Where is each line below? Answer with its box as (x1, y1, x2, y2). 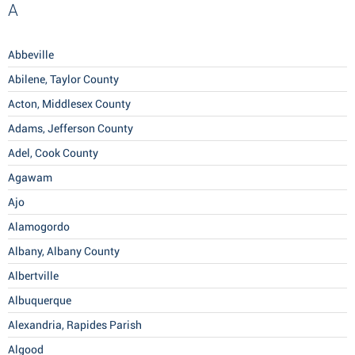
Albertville (8, 269, 59, 283)
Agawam (8, 171, 52, 185)
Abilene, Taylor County (8, 73, 119, 86)
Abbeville (8, 48, 54, 62)
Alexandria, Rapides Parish (8, 319, 142, 332)
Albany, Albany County (8, 245, 120, 258)
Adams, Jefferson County (8, 122, 133, 136)
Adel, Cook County (8, 147, 98, 160)
